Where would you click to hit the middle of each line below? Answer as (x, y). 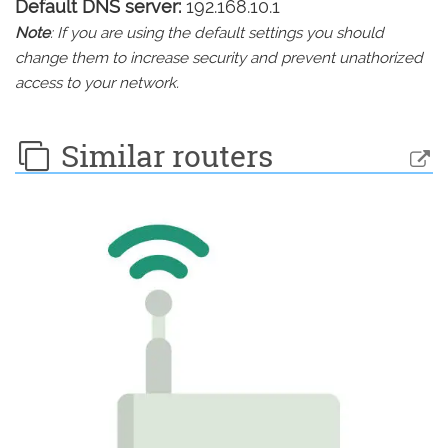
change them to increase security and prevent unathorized (219, 58)
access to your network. (97, 83)
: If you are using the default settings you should (217, 33)
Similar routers (163, 155)
